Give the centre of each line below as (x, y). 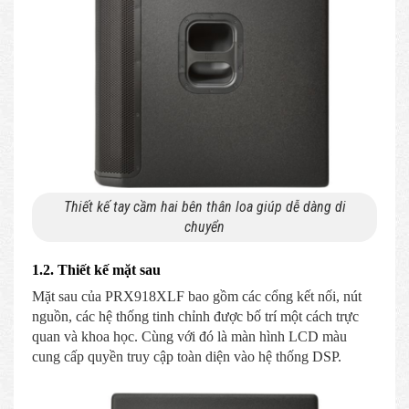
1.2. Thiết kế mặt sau (96, 269)
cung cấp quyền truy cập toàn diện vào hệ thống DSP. (187, 356)
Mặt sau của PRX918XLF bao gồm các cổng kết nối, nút (197, 296)
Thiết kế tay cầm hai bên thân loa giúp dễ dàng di (204, 206)
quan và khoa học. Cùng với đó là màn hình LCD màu (189, 336)
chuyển (204, 226)
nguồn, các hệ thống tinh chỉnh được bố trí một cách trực (195, 316)
